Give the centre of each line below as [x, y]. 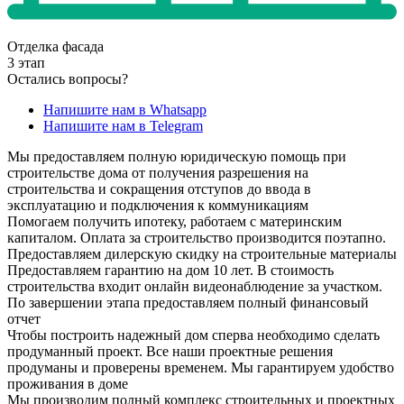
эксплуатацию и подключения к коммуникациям [158, 205]
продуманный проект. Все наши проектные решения [170, 351]
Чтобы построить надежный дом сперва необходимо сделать [193, 335]
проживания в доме [68, 383]
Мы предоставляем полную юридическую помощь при [177, 156]
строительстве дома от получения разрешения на [158, 172]
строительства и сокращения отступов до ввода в [159, 188]
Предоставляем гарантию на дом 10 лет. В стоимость [170, 270]
